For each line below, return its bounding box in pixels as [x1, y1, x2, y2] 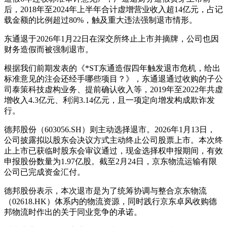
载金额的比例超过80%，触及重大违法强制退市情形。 [4, 15, 197, 24]
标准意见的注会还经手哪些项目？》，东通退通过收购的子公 [4, 74, 223, 83]
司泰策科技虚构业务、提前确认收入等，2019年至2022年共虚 [4, 85, 223, 94]
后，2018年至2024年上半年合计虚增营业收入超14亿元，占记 [4, 5, 223, 14]
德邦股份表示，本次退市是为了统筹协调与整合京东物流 [4, 186, 207, 195]
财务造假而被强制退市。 [4, 45, 93, 54]
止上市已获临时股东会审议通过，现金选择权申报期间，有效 [4, 146, 223, 155]
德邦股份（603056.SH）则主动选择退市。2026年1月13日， [4, 125, 215, 134]
